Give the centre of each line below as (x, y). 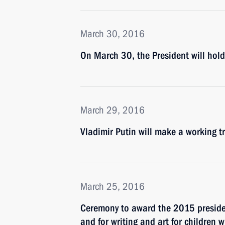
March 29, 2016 (113, 110)
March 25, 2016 (113, 186)
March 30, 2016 (113, 34)
